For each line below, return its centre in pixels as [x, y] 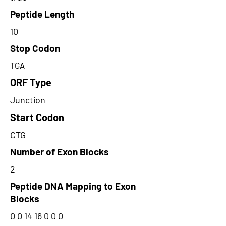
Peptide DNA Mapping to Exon [73, 186]
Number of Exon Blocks [60, 152]
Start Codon [37, 117]
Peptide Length [42, 14]
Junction [28, 100]
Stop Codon [35, 48]
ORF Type [31, 82]
